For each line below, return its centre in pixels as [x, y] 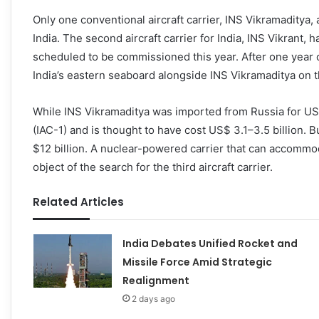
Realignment [156, 280]
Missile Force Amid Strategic [197, 262]
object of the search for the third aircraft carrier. [153, 167]
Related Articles [78, 202]
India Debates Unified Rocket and [210, 243]
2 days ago [153, 298]
